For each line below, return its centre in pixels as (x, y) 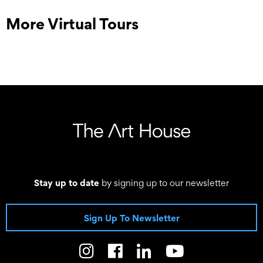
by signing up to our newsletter (164, 182)
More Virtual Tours (72, 24)
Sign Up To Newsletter (131, 218)
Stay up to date (67, 182)
